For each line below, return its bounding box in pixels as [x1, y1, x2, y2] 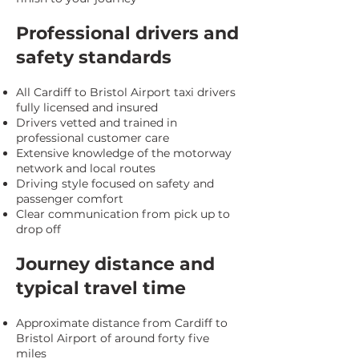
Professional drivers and [16, 22, 239, 44]
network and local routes [16, 161, 155, 175]
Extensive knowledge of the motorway [16, 146, 232, 160]
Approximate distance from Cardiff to [16, 316, 228, 330]
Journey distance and [16, 253, 215, 275]
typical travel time [16, 277, 186, 299]
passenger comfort [16, 192, 123, 206]
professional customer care [16, 131, 169, 145]
